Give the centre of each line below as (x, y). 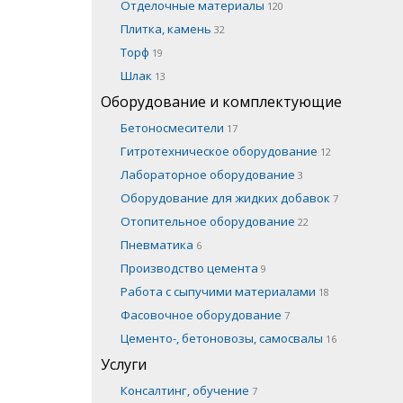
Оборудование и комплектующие (221, 101)
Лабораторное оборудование (209, 174)
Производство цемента (191, 268)
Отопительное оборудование (209, 221)
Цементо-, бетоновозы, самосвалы (223, 338)
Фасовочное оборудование (202, 314)
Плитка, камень (167, 28)
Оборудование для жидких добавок (227, 197)
